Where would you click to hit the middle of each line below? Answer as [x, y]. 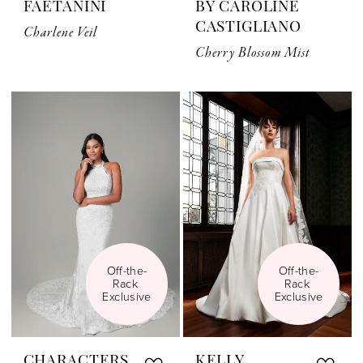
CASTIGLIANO [248, 28]
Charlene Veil [60, 32]
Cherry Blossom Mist [252, 53]
